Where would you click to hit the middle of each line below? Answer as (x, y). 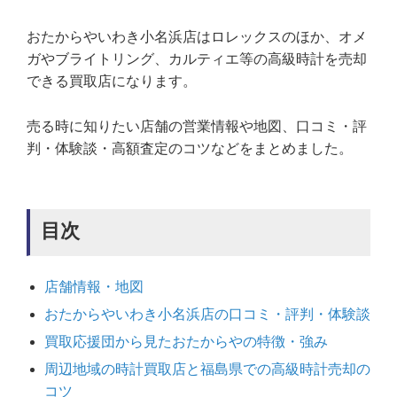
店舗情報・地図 (94, 286)
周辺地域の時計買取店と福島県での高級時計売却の (207, 369)
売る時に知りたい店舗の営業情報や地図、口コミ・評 (197, 126)
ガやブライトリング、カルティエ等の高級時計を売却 (197, 58)
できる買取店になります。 (112, 81)
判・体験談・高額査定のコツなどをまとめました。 (190, 148)
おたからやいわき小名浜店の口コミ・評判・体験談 (207, 314)
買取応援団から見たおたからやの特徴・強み (186, 341)
